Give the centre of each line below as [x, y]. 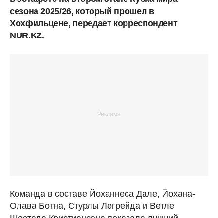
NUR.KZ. [27, 35]
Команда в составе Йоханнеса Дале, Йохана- [102, 193]
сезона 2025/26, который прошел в [82, 11]
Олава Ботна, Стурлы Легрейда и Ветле [92, 206]
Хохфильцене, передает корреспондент [94, 23]
